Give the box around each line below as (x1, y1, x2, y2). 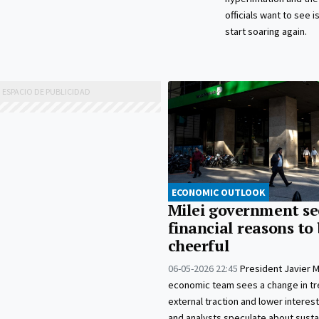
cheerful (167, 236, 230, 256)
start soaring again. (224, 25, 307, 38)
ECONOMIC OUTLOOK (171, 186, 266, 199)
